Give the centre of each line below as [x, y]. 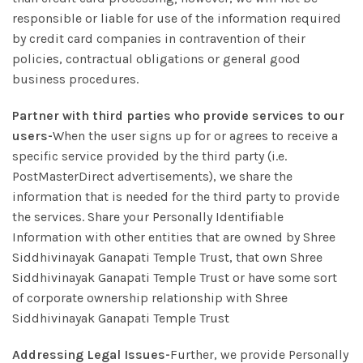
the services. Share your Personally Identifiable [148, 217]
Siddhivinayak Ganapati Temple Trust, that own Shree [167, 257]
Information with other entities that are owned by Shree [174, 237]
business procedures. [75, 79]
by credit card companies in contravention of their [159, 38]
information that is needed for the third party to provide [176, 196]
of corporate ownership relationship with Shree [150, 298]
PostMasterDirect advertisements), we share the [152, 176]
